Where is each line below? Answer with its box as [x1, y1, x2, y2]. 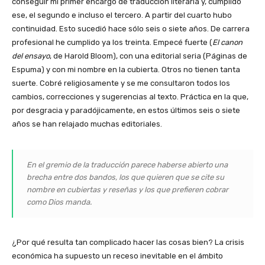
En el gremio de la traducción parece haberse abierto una [27, 160, 228, 169]
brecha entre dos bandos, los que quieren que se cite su [27, 172, 224, 182]
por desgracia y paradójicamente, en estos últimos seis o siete [12, 105, 240, 115]
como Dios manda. [27, 197, 92, 206]
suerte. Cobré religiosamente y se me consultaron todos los [12, 78, 230, 88]
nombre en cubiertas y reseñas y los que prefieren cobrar [27, 185, 228, 194]
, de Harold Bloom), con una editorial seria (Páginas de [50, 51, 247, 60]
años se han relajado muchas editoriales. [12, 119, 162, 128]
